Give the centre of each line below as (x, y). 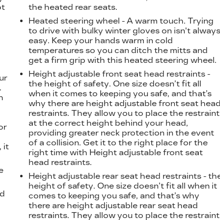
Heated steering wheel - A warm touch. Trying (121, 21)
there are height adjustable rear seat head (113, 205)
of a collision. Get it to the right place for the (118, 142)
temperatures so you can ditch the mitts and (118, 50)
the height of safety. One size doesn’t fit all (115, 83)
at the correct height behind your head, (109, 123)
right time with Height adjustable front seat (116, 152)
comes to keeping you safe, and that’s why (114, 195)
